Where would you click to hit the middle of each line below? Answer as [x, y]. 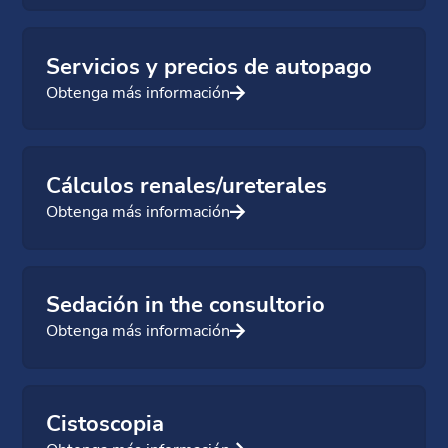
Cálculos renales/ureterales [187, 185]
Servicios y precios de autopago [209, 66]
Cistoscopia [105, 424]
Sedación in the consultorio [186, 305]
